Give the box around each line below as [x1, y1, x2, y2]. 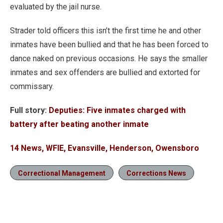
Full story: [10, 106, 49, 115]
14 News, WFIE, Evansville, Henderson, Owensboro [10, 143, 199, 153]
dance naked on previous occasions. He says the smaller [10, 54, 208, 63]
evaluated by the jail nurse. [10, 2, 102, 11]
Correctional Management [18, 169, 106, 177]
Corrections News [126, 169, 186, 177]
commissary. [10, 82, 54, 91]
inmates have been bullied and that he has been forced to [10, 40, 209, 49]
